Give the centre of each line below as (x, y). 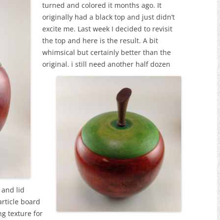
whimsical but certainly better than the (107, 52)
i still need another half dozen (121, 64)
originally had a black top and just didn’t (109, 17)
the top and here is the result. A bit (100, 41)
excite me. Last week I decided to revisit (107, 29)
